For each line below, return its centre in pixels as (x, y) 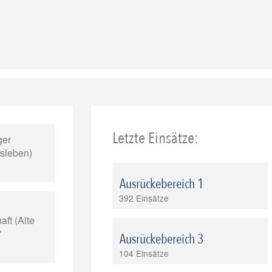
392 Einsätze (144, 198)
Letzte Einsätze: (155, 138)
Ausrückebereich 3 (161, 240)
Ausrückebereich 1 (161, 184)
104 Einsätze (144, 253)
